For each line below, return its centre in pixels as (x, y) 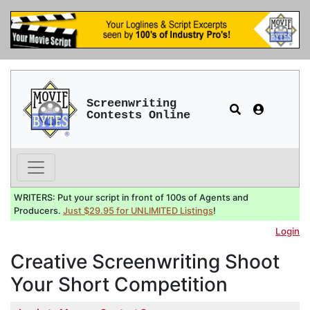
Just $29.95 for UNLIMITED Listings (138, 210)
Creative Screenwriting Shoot (145, 261)
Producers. (38, 210)
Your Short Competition (119, 284)
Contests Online (138, 115)
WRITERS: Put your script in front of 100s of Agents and (131, 197)
